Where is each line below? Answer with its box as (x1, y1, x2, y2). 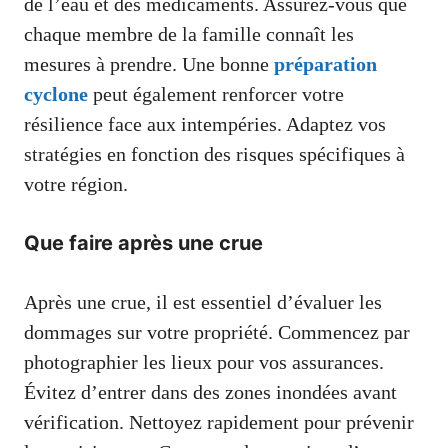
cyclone (24, 83, 88, 106)
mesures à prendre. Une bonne (24, 53, 274, 76)
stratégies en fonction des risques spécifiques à (24, 143, 405, 166)
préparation (274, 53, 377, 76)
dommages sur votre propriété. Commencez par (24, 321, 410, 344)
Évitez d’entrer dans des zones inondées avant (24, 381, 397, 404)
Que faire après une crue (24, 231, 263, 256)
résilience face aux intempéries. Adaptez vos (24, 113, 386, 136)
